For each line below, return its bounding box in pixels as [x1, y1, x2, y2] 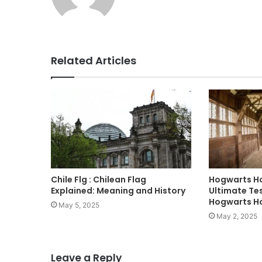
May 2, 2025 [216, 212, 257, 221]
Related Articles [51, 53, 136, 68]
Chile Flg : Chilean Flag [51, 174, 146, 186]
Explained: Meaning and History [51, 185, 185, 197]
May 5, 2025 [58, 201, 99, 210]
